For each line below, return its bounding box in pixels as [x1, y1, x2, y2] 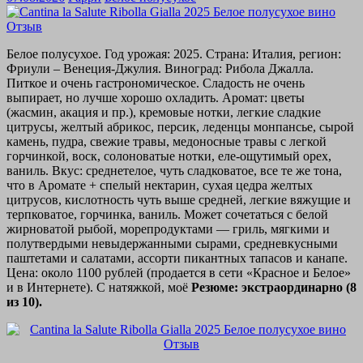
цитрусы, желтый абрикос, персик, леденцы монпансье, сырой [6, 120, 354, 135]
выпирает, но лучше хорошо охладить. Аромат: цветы [6, 91, 305, 105]
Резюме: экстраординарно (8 [191, 280, 357, 295]
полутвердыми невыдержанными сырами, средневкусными [6, 237, 338, 251]
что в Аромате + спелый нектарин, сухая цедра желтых [6, 178, 313, 193]
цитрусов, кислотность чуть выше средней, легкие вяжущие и [6, 193, 351, 207]
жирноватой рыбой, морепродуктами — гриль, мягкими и [6, 222, 330, 237]
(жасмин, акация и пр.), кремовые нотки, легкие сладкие [6, 105, 321, 120]
